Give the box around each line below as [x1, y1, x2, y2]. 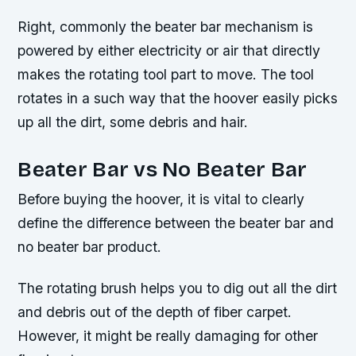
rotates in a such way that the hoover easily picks [17, 90, 339, 107]
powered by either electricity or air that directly [17, 42, 321, 60]
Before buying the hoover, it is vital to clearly [17, 191, 305, 208]
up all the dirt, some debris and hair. [17, 114, 249, 131]
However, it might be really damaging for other [17, 327, 319, 344]
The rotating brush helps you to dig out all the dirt [17, 279, 338, 296]
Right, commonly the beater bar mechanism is [17, 18, 314, 36]
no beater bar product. [17, 238, 162, 256]
